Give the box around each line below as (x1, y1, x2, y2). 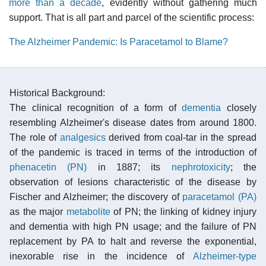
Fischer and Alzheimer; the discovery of (9, 191, 183, 202)
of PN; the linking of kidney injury (110, 206, 256, 217)
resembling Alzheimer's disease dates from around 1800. (9, 117, 256, 128)
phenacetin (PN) (9, 161, 87, 172)
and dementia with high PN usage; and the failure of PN (9, 221, 256, 232)
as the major (9, 206, 66, 217)
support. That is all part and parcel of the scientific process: (9, 12, 254, 23)
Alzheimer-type (193, 251, 256, 261)
